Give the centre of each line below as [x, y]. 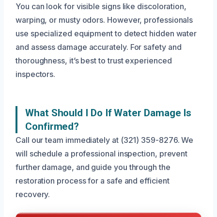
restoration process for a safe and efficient [93, 181]
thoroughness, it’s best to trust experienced [94, 61]
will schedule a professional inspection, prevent [102, 154]
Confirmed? [52, 127]
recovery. [33, 194]
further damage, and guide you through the [93, 167]
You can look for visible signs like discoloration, [101, 7]
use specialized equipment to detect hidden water [106, 34]
